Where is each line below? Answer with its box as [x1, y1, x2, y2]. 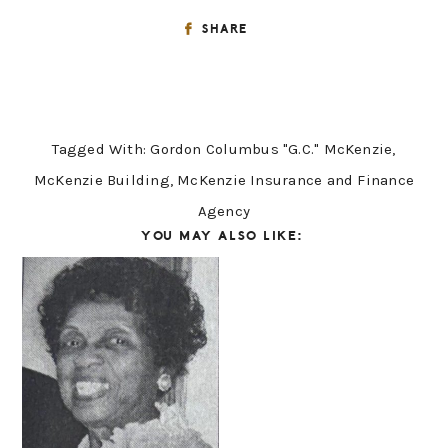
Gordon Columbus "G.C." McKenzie [150, 140, 393, 159]
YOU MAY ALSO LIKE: [140, 228, 308, 245]
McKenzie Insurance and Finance [177, 171, 415, 190]
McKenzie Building [33, 171, 170, 190]
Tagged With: [52, 140, 151, 159]
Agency [197, 202, 251, 221]
